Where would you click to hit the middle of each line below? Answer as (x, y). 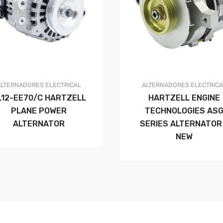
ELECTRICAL (63, 85)
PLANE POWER (39, 111)
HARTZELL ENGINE (184, 98)
